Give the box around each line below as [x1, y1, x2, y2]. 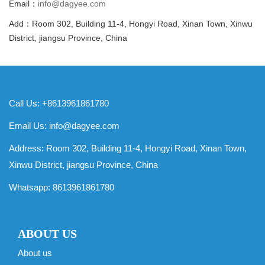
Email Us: [9, 120, 49, 131]
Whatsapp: [9, 182, 53, 192]
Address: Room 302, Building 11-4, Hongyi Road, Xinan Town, [9, 143, 247, 153]
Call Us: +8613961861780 [9, 98, 109, 108]
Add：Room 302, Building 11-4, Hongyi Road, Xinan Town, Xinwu [9, 18, 253, 28]
